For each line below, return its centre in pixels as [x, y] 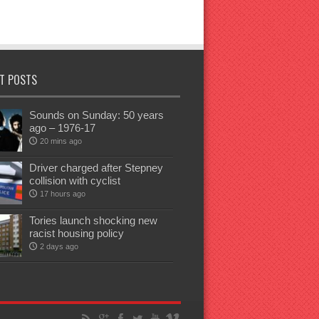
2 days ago [59, 246]
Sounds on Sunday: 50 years [96, 115]
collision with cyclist [74, 181]
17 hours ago [62, 194]
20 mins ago [61, 141]
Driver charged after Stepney [96, 168]
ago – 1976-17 [62, 128]
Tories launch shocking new [93, 220]
